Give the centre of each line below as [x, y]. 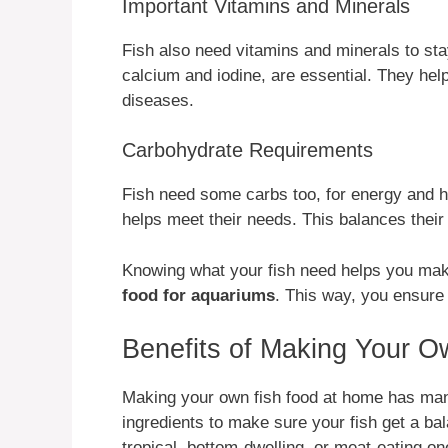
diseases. [158, 100]
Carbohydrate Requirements [247, 150]
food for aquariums [198, 295]
